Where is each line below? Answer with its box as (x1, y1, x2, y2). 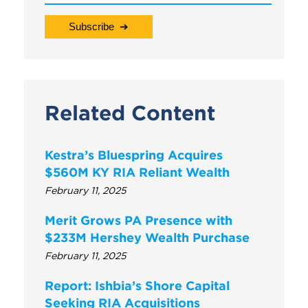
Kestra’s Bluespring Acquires (45, 146, 223, 163)
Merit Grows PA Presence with (45, 212, 232, 228)
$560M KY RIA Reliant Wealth (45, 164, 230, 180)
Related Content (45, 100, 215, 126)
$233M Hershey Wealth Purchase (45, 229, 250, 245)
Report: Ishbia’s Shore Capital (45, 277, 230, 294)
